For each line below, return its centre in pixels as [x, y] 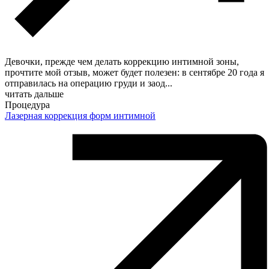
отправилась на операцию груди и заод [85, 83]
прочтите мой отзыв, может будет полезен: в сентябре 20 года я [134, 72]
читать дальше [34, 94]
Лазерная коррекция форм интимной [80, 115]
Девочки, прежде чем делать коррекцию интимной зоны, [122, 61]
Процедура [27, 104]
